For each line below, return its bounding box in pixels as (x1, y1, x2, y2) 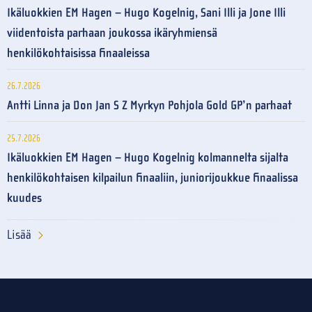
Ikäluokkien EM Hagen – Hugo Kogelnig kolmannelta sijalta (7, 150, 288, 165)
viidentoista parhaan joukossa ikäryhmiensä (7, 25, 217, 40)
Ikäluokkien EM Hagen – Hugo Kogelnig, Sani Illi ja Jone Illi (7, 5, 286, 20)
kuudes (7, 190, 42, 205)
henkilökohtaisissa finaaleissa (7, 45, 150, 61)
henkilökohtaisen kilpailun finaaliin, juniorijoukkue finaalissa (7, 170, 298, 185)
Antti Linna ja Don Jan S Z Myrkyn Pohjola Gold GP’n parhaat (7, 97, 292, 113)
